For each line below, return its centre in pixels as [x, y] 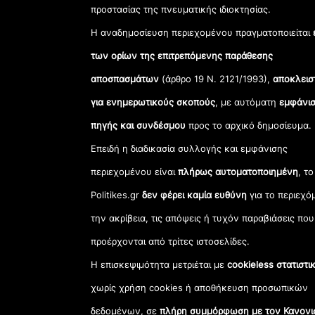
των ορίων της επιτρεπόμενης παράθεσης [182, 55]
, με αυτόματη [247, 102]
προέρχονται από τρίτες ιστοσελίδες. [171, 241]
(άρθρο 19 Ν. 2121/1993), [215, 78]
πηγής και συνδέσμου [139, 125]
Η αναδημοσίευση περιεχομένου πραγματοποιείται [202, 32]
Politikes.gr [117, 194]
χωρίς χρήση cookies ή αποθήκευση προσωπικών [200, 287]
